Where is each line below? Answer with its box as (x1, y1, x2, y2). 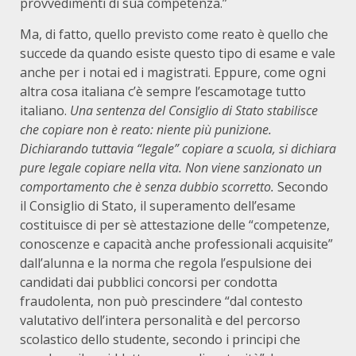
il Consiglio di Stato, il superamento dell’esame (20, 197, 296, 215)
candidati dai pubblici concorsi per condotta (20, 273, 277, 291)
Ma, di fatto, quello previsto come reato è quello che (20, 25, 328, 43)
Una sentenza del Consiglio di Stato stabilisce (70, 102, 318, 119)
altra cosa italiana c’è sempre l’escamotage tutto (20, 83, 306, 100)
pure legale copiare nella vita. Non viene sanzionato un (20, 159, 322, 176)
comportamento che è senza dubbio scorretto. (20, 178, 277, 195)
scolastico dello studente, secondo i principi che (20, 331, 300, 348)
